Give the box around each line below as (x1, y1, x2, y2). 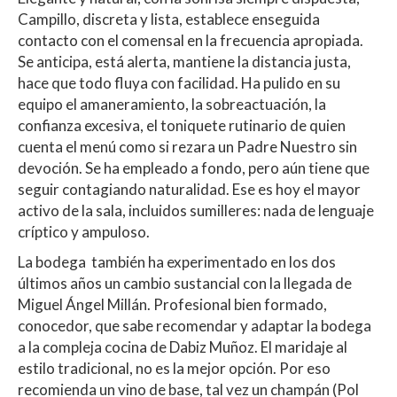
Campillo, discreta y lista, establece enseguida (18, 10, 320, 29)
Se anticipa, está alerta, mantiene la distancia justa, (18, 52, 351, 72)
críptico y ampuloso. (18, 222, 150, 242)
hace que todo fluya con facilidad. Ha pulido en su (18, 74, 340, 93)
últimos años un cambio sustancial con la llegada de (18, 274, 352, 293)
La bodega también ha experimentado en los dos (18, 253, 336, 272)
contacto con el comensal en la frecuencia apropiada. (18, 31, 363, 51)
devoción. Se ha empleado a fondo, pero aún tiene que (18, 159, 370, 178)
